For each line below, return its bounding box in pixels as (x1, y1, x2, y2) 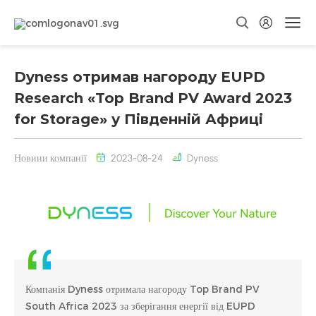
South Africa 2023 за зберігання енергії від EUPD (25, 300, 255, 313)
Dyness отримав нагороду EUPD (14, 68, 265, 85)
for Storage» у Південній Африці (14, 111, 263, 128)
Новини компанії (14, 152, 87, 164)
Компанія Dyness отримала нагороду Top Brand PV (25, 283, 260, 296)
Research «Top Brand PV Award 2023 (14, 90, 292, 107)
